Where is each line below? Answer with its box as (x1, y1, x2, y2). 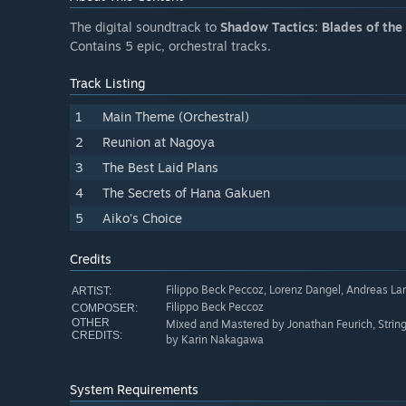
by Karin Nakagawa (166, 333, 264, 347)
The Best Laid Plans (102, 159, 218, 176)
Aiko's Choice (102, 210, 182, 227)
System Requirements (70, 382, 198, 398)
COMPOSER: (72, 301, 138, 314)
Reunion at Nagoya (102, 134, 215, 150)
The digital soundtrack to (70, 19, 220, 35)
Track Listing (70, 75, 145, 92)
